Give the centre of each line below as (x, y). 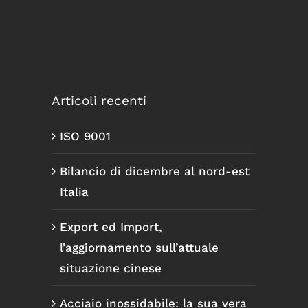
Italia (74, 192)
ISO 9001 (85, 136)
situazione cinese (111, 268)
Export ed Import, (111, 227)
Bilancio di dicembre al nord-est (155, 172)
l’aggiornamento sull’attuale (139, 248)
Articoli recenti (99, 100)
